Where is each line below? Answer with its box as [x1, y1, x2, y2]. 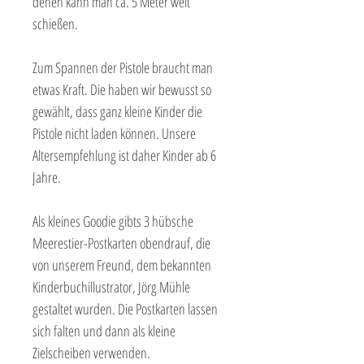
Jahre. [32, 167, 61, 188]
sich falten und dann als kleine [32, 321, 175, 341]
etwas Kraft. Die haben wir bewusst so [32, 80, 211, 100]
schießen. [32, 14, 78, 34]
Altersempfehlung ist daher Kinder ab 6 [32, 145, 216, 166]
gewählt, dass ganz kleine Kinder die [32, 102, 202, 122]
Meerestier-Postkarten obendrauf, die [32, 233, 210, 253]
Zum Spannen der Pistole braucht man [32, 58, 213, 78]
